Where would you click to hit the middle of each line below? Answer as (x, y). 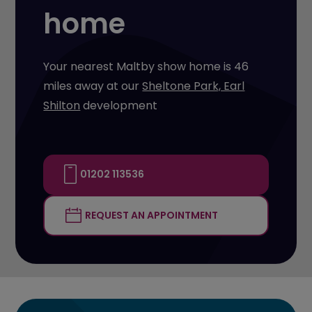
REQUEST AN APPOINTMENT (151, 215)
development (119, 105)
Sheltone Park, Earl (194, 86)
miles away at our (93, 86)
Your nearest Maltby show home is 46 (146, 66)
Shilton (62, 105)
